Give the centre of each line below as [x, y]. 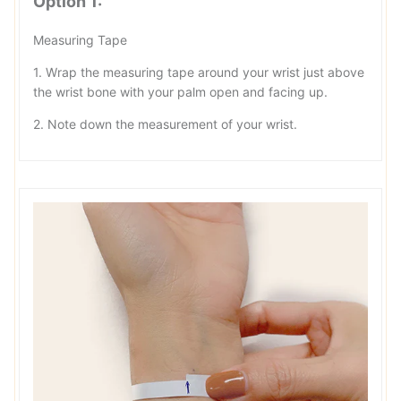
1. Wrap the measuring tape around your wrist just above [199, 72]
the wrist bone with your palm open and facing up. [181, 91]
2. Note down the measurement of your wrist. [166, 124]
